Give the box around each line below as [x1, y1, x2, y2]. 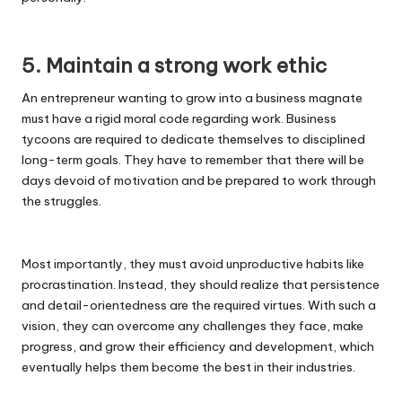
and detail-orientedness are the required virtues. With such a [22, 297, 376, 314]
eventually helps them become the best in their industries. [22, 359, 355, 376]
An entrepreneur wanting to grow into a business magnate [22, 90, 363, 107]
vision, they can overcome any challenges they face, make [22, 318, 363, 335]
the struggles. [22, 193, 101, 210]
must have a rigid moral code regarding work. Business [22, 110, 336, 127]
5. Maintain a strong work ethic [22, 53, 327, 79]
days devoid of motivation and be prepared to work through [22, 172, 376, 189]
